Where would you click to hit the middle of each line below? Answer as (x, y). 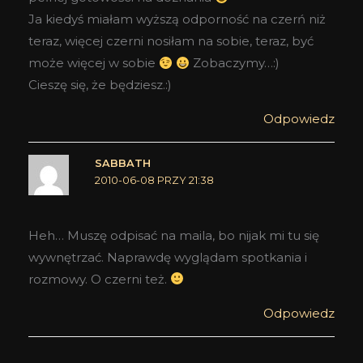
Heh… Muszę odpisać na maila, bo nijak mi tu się (174, 235)
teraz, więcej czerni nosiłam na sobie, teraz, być (171, 41)
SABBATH (122, 164)
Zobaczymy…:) (235, 63)
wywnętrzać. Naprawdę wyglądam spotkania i (168, 257)
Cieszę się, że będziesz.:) (100, 85)
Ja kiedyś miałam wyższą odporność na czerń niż (177, 19)
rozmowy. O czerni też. (99, 279)
